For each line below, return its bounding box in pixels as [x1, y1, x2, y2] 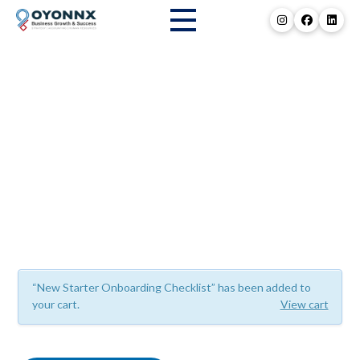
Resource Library [70, 189, 290, 223]
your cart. [31, 297, 80, 312]
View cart [280, 297, 329, 312]
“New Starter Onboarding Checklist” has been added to [31, 280, 311, 295]
